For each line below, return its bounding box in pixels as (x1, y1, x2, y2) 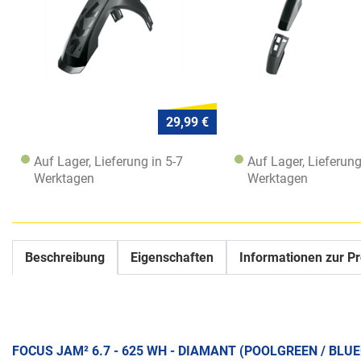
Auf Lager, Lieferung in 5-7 (33, 153, 183, 169)
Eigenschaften (131, 249, 214, 265)
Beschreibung (25, 249, 105, 265)
